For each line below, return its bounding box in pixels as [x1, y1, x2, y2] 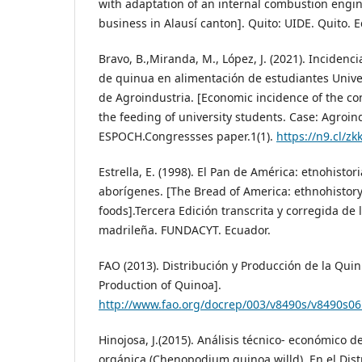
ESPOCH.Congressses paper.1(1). [99, 128, 276, 144]
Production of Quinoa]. [99, 276, 221, 293]
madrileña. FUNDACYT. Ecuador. [99, 221, 271, 238]
